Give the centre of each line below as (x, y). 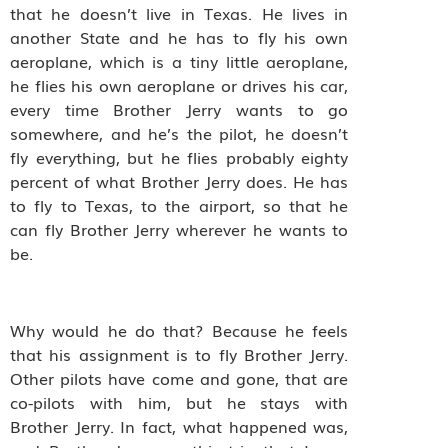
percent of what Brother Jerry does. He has (179, 181)
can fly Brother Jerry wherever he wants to (179, 229)
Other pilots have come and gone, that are (179, 378)
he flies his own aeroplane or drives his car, (179, 85)
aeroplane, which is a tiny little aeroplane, (179, 61)
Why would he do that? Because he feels (179, 330)
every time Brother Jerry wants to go (179, 109)
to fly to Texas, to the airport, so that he (179, 205)
